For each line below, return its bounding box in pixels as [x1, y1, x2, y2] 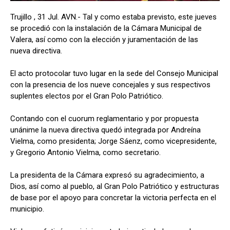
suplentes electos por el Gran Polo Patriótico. [10, 91, 163, 101]
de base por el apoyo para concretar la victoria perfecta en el [10, 193, 216, 202]
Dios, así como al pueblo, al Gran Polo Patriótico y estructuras [10, 181, 219, 191]
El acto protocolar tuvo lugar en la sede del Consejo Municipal [10, 68, 218, 78]
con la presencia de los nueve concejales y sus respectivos [10, 80, 210, 89]
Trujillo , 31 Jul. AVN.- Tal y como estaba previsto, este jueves [10, 12, 217, 22]
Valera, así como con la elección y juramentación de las [10, 34, 198, 44]
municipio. [10, 204, 44, 214]
